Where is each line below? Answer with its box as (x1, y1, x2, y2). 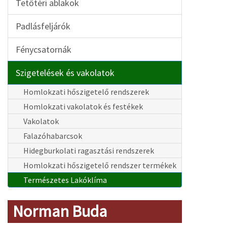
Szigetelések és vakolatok (16, 67, 115, 79)
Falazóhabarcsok (23, 131, 82, 141)
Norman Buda (13, 201, 107, 221)
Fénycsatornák (16, 44, 71, 55)
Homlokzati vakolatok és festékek (23, 101, 143, 111)
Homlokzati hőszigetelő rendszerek (23, 87, 149, 97)
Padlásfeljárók (16, 20, 70, 32)
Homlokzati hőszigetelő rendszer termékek (23, 160, 176, 170)
